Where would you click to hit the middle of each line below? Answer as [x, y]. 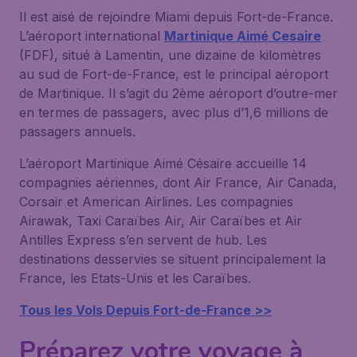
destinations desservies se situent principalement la [173, 259]
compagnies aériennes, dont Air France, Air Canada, [178, 182]
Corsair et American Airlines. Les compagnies [156, 202]
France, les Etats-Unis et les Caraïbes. [135, 278]
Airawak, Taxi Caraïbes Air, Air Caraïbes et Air [161, 221]
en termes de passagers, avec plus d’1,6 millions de [174, 112]
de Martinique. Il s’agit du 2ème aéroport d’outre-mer [178, 93]
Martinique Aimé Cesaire [243, 36]
